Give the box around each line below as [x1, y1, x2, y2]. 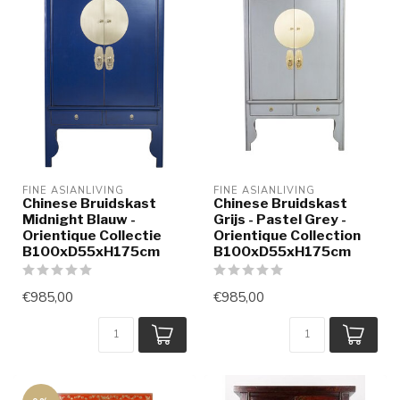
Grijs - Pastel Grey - [213, 210, 346, 228]
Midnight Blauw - [22, 210, 136, 228]
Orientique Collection [213, 226, 361, 244]
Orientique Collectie [22, 226, 162, 244]
